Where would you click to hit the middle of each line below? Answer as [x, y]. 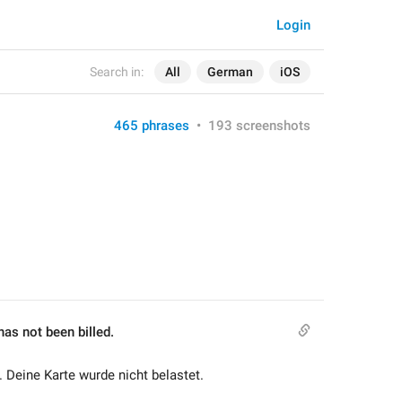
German [230, 72]
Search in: [117, 72]
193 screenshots [259, 126]
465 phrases [152, 126]
